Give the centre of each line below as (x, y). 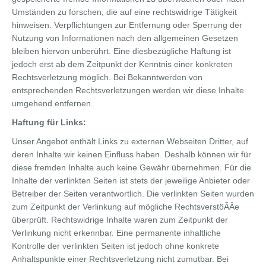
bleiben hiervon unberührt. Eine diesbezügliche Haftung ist (121, 51)
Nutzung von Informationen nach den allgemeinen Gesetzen (125, 38)
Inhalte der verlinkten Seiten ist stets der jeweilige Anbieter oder (131, 180)
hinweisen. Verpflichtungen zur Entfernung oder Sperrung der (127, 25)
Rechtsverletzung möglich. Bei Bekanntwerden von (107, 77)
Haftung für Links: (49, 122)
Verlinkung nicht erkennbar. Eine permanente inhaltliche (116, 232)
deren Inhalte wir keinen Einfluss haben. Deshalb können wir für (132, 154)
